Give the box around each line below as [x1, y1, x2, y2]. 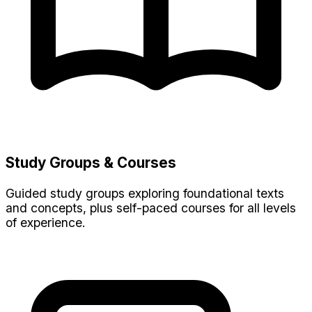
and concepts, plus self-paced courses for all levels [6, 200, 296, 215]
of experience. [6, 214, 86, 230]
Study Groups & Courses [6, 154, 176, 172]
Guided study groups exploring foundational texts [6, 185, 284, 201]
